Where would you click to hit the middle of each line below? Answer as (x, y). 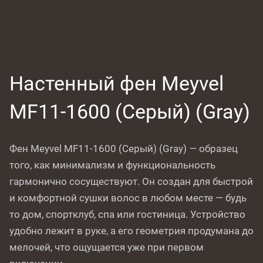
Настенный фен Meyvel (117, 83)
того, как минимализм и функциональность (112, 165)
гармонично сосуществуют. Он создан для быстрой (131, 181)
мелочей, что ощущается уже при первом (107, 247)
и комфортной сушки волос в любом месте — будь (128, 198)
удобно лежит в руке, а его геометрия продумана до (131, 231)
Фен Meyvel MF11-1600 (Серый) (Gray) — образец (124, 149)
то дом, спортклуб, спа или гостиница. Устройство (127, 214)
